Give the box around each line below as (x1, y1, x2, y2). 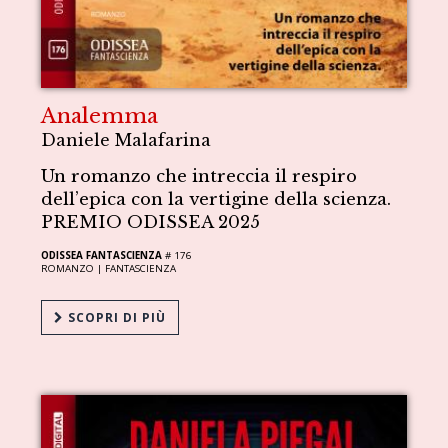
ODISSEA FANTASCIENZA (41, 248, 163, 262)
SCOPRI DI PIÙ (64, 308, 167, 326)
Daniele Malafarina (41, 129, 212, 150)
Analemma (41, 102, 159, 129)
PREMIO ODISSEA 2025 (41, 211, 261, 233)
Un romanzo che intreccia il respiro (41, 165, 358, 187)
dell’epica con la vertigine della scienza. (41, 188, 392, 210)
